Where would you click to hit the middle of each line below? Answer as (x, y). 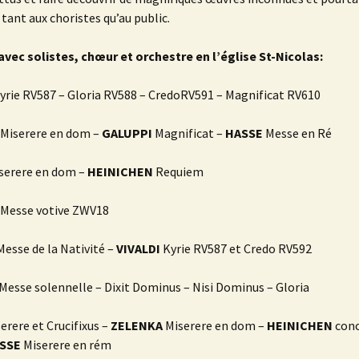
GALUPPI (127, 133)
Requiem (178, 172)
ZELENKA (137, 326)
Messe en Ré (297, 133)
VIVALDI (138, 249)
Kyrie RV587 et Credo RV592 (237, 249)
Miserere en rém (66, 345)
